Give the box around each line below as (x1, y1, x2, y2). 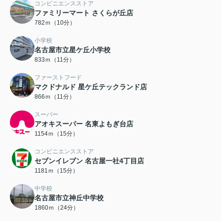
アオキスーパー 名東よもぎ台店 (35, 120, 133, 128)
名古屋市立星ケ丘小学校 (35, 46, 110, 54)
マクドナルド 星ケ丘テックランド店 (35, 83, 147, 91)
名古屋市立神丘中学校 (35, 194, 104, 202)
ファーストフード (35, 74, 82, 81)
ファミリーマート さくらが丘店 (35, 9, 133, 17)
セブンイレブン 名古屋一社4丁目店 (35, 157, 144, 165)
